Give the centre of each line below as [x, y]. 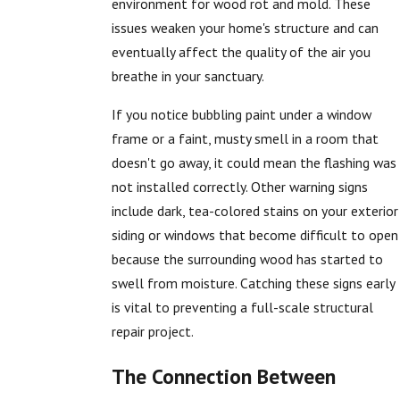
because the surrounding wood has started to [248, 259]
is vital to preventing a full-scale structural [243, 308]
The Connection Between [224, 375]
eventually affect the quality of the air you [242, 52]
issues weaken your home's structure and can [246, 28]
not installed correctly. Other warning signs [240, 187]
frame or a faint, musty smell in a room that [246, 139]
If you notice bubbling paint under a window [242, 115]
